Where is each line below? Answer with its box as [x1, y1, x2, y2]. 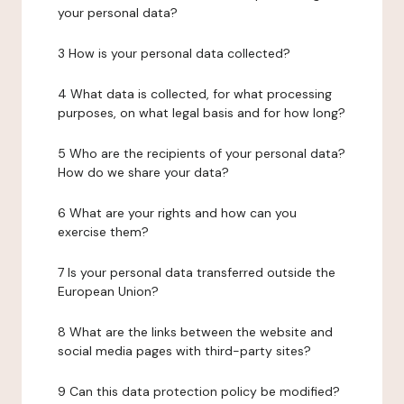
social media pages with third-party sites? [58, 343, 311, 359]
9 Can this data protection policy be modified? [58, 383, 340, 399]
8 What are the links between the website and [58, 324, 333, 340]
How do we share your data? [58, 164, 229, 180]
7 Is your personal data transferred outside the [58, 264, 335, 280]
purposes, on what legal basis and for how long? [58, 105, 345, 121]
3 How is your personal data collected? [58, 45, 290, 61]
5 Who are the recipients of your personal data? [58, 145, 345, 161]
